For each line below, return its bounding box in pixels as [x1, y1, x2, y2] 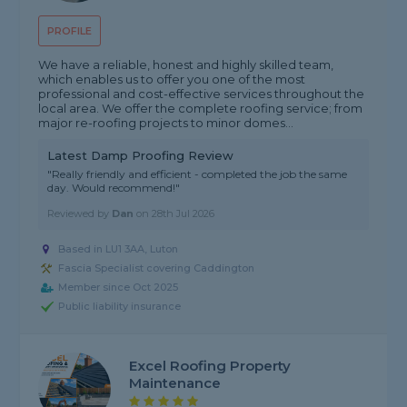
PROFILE [47, 25, 93, 38]
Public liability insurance [58, 300, 182, 313]
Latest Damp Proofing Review [47, 148, 234, 164]
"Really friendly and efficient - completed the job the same [47, 167, 348, 182]
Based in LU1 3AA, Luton [58, 243, 179, 256]
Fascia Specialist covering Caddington [58, 262, 255, 275]
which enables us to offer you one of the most [38, 72, 306, 87]
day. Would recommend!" [47, 181, 181, 195]
